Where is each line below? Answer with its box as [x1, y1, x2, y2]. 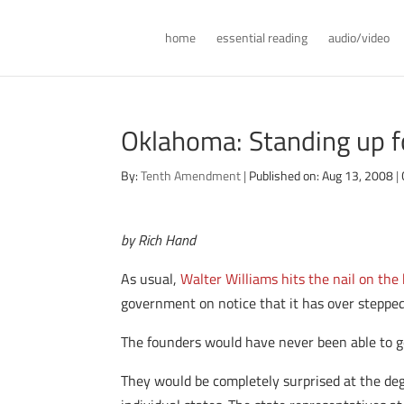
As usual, [121, 268, 181, 289]
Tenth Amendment [141, 166, 242, 185]
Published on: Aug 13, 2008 [249, 166, 394, 185]
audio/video [327, 28, 390, 47]
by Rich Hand [121, 229, 197, 251]
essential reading [216, 28, 308, 47]
